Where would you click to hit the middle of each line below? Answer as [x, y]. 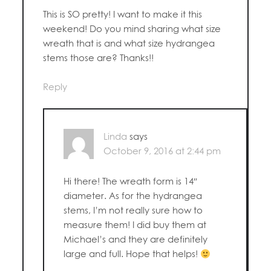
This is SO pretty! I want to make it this [123, 14]
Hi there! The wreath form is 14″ [131, 181]
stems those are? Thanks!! [99, 58]
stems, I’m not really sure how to [133, 210]
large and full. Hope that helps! [132, 254]
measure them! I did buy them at [135, 225]
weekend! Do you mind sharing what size [132, 29]
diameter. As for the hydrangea [133, 196]
